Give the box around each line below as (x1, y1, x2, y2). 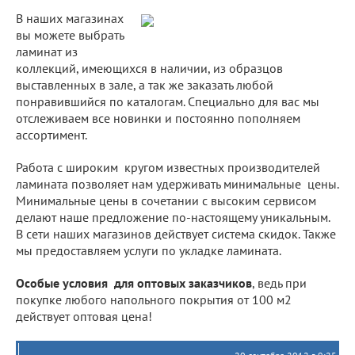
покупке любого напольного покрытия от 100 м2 (16, 291, 292, 307)
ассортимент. (16, 126, 90, 143)
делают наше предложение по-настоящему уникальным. (16, 208, 330, 225)
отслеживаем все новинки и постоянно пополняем (16, 109, 300, 126)
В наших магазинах (16, 10, 127, 26)
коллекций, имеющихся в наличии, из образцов (16, 59, 283, 76)
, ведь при (252, 274, 310, 291)
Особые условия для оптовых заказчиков (16, 274, 252, 291)
